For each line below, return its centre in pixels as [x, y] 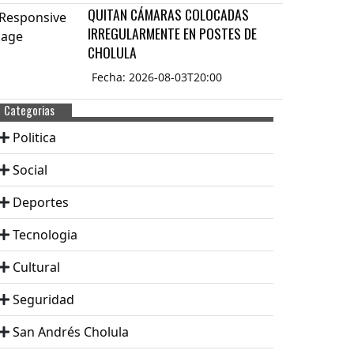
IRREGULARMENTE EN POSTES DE [173, 33]
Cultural [36, 267]
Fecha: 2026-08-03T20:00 [157, 77]
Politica [34, 137]
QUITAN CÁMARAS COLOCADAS [169, 14]
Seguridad [43, 299]
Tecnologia [45, 234]
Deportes [41, 202]
